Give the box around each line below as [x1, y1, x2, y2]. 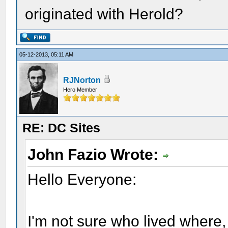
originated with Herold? [25, 6, 184, 22]
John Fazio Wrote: [27, 146, 163, 163]
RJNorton [63, 76, 101, 84]
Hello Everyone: [27, 170, 137, 188]
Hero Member [63, 87, 98, 93]
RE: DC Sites [22, 121, 101, 135]
